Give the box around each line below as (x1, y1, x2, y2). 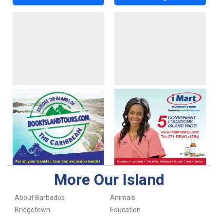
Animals (109, 194, 135, 202)
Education (109, 205, 141, 214)
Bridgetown (14, 205, 50, 214)
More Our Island (54, 170, 164, 189)
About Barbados (14, 194, 65, 202)
